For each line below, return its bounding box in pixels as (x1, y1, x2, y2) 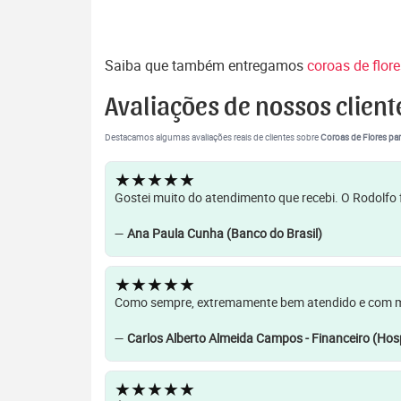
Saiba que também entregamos (105, 55, 307, 75)
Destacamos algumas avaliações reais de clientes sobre (105, 132, 320, 143)
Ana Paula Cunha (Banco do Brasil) (127, 225, 322, 242)
